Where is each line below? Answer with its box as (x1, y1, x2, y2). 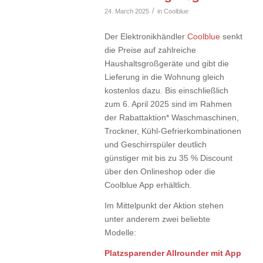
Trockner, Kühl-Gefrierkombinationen (104, 126, 241, 136)
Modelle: (104, 227, 136, 237)
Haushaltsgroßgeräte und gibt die (104, 58, 229, 68)
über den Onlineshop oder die (104, 166, 215, 176)
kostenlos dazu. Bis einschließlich (104, 85, 228, 95)
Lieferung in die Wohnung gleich (104, 72, 224, 82)
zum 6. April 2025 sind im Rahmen (104, 99, 232, 109)
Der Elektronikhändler (104, 31, 187, 41)
